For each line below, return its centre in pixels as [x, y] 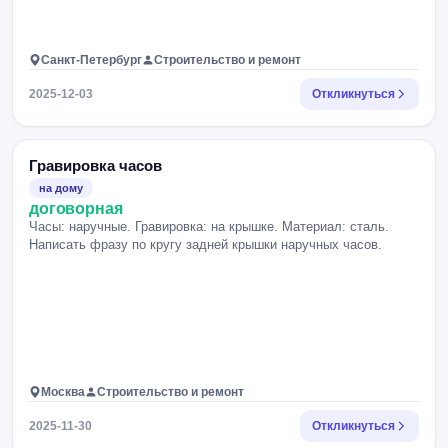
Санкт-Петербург [91, 60]
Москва [63, 392]
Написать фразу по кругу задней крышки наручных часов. [205, 244]
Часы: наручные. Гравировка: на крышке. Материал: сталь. [209, 226]
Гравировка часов [95, 165]
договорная [76, 208]
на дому [61, 188]
